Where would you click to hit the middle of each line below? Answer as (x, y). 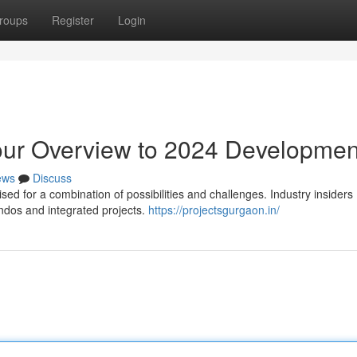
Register (73, 20)
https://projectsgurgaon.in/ (214, 210)
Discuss (52, 178)
